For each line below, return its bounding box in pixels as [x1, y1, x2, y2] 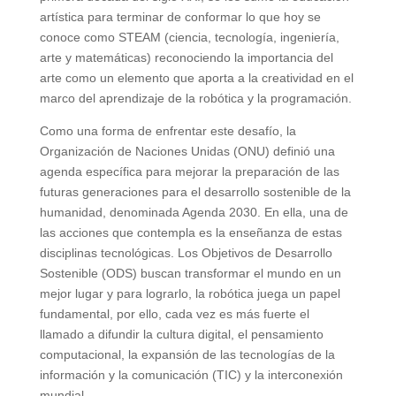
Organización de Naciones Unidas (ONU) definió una [39, 144, 335, 159]
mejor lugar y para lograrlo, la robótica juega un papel [39, 286, 340, 301]
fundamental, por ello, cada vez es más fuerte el [39, 307, 309, 322]
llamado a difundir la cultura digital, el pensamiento [39, 327, 324, 342]
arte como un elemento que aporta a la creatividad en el [39, 71, 354, 86]
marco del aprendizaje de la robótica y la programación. [39, 91, 352, 106]
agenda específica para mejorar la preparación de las [39, 164, 339, 179]
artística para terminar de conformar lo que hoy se [39, 10, 321, 25]
